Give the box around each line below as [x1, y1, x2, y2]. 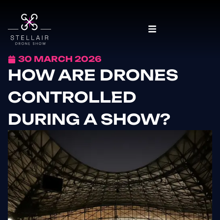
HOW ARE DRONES [8, 66, 178, 84]
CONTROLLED [8, 88, 137, 106]
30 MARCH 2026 [18, 54, 102, 64]
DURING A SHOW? [8, 110, 170, 128]
